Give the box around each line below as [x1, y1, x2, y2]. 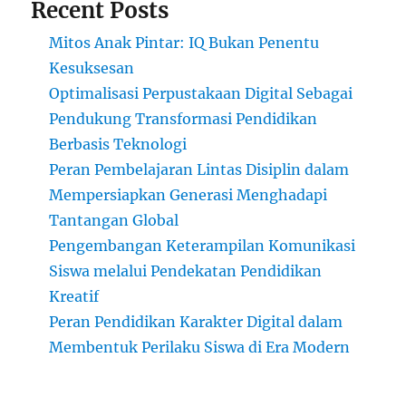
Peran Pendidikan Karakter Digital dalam [49, 312, 343, 331]
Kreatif [49, 286, 100, 305]
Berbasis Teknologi [49, 134, 188, 153]
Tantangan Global [49, 210, 179, 229]
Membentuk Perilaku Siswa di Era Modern [49, 337, 351, 356]
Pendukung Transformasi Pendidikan [49, 109, 318, 128]
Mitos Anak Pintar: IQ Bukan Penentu [49, 33, 320, 52]
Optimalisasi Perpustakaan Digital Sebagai [49, 83, 353, 102]
